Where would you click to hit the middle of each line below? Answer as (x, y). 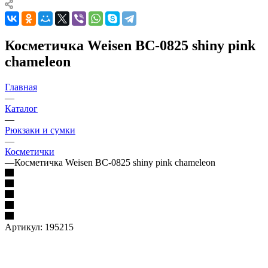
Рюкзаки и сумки (40, 130)
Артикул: (24, 227)
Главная (21, 87)
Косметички (30, 151)
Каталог (21, 108)
